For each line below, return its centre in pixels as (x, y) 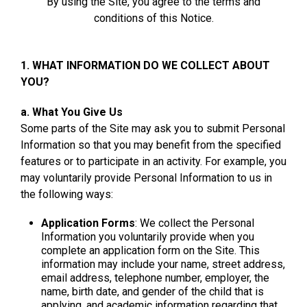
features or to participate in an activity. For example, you (153, 161)
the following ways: (67, 194)
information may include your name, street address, (163, 264)
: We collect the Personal (195, 223)
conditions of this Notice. (153, 18)
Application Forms (88, 223)
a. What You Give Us (72, 112)
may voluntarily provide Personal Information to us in (146, 177)
